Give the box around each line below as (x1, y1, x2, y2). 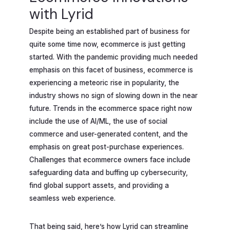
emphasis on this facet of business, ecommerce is (29, 66, 193, 74)
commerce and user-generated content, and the (29, 130, 188, 139)
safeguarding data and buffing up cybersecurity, (29, 168, 188, 177)
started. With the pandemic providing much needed (29, 53, 198, 62)
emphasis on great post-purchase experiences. (29, 143, 184, 151)
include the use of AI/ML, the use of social (29, 117, 167, 126)
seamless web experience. (29, 194, 118, 203)
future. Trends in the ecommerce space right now (29, 104, 192, 113)
